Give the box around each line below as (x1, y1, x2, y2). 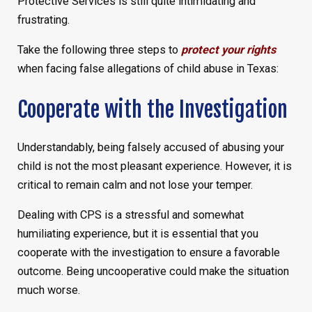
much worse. (17, 283, 80, 297)
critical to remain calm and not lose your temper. (17, 178, 253, 192)
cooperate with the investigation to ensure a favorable (17, 246, 280, 259)
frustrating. (17, 13, 70, 26)
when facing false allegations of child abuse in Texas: (17, 62, 279, 76)
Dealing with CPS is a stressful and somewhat (17, 208, 244, 221)
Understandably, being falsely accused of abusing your (17, 140, 284, 154)
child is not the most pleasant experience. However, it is (17, 159, 292, 173)
